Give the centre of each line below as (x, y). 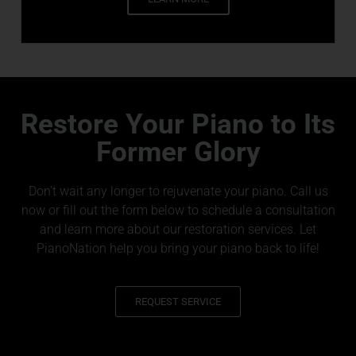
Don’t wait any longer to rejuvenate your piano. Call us (178, 192)
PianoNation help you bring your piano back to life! (178, 249)
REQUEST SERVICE (178, 301)
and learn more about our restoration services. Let (178, 230)
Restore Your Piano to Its (178, 125)
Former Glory (178, 153)
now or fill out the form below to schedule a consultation (178, 211)
